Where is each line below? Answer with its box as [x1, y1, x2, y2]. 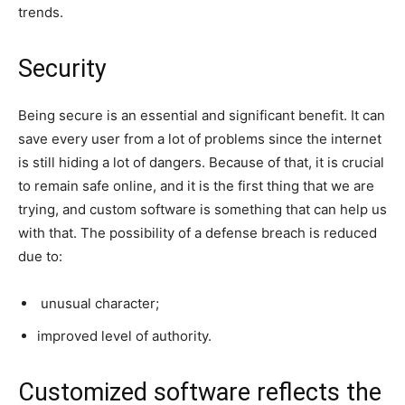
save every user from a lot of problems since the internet [18, 130, 381, 147]
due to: [18, 248, 62, 265]
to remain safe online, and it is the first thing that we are [18, 177, 374, 194]
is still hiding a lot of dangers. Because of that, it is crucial [18, 154, 384, 171]
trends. [18, 4, 63, 21]
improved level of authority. [37, 327, 212, 344]
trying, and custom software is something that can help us [18, 201, 387, 218]
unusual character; [37, 295, 159, 312]
